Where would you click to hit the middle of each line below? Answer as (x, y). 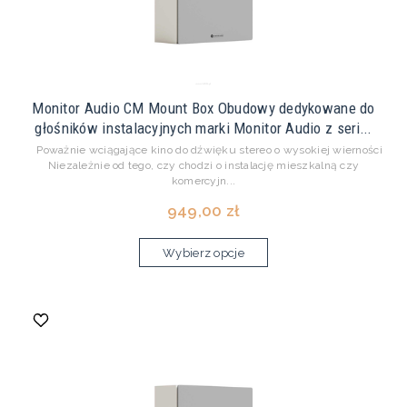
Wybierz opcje (203, 253)
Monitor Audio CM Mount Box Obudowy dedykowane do (203, 109)
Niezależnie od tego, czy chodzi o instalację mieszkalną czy (203, 166)
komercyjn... (203, 181)
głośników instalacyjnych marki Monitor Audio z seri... (203, 129)
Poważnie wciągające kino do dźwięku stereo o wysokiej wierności (203, 150)
